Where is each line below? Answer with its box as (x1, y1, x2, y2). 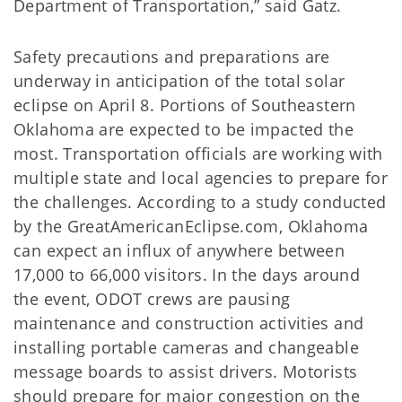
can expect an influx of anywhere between (13, 240, 345, 261)
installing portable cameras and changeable (13, 336, 359, 358)
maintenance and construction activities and (13, 312, 364, 334)
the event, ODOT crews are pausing (13, 288, 291, 310)
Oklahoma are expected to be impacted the (13, 118, 354, 140)
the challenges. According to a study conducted (13, 191, 387, 213)
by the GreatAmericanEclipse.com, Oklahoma (13, 215, 369, 237)
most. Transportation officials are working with (13, 143, 383, 164)
